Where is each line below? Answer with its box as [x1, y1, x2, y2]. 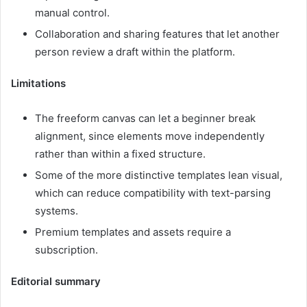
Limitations [11, 77, 66, 90]
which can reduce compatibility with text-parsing [35, 186, 271, 200]
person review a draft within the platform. [35, 45, 235, 59]
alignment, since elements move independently [35, 130, 265, 143]
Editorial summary [11, 275, 101, 288]
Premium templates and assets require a [35, 225, 231, 239]
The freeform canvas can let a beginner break [35, 112, 256, 125]
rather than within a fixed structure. [35, 147, 206, 161]
